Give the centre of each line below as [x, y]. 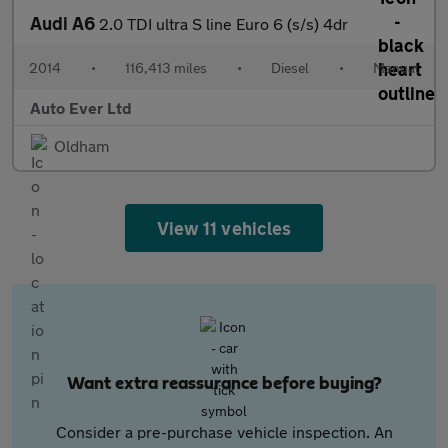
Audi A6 [64, 23]
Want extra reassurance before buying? [224, 384]
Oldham [81, 145]
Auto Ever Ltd [81, 107]
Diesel [290, 67]
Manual [396, 67]
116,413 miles [166, 67]
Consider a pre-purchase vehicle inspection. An [224, 431]
